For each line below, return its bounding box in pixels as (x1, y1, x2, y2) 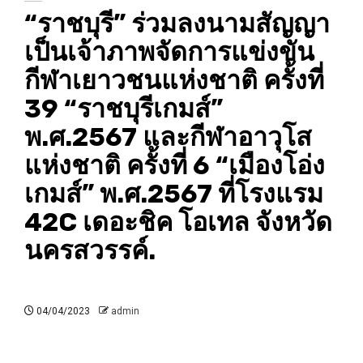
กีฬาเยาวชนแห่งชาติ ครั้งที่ (24, 65, 324, 96)
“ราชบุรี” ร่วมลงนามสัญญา (24, 8, 330, 40)
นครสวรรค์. (24, 235, 156, 267)
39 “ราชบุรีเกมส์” (24, 93, 223, 125)
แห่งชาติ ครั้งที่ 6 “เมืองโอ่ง (24, 150, 325, 181)
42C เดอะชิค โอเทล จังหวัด (24, 207, 332, 238)
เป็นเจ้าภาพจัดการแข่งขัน (24, 36, 314, 68)
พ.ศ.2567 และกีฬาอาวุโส (24, 122, 312, 153)
